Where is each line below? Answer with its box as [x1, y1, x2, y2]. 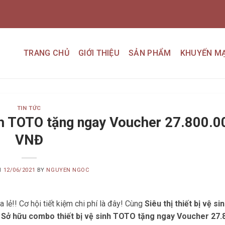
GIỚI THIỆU [78, 48, 120, 58]
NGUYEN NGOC [46, 166, 90, 173]
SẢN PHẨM [129, 48, 171, 58]
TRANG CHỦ [24, 48, 69, 58]
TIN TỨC [17, 105, 41, 111]
